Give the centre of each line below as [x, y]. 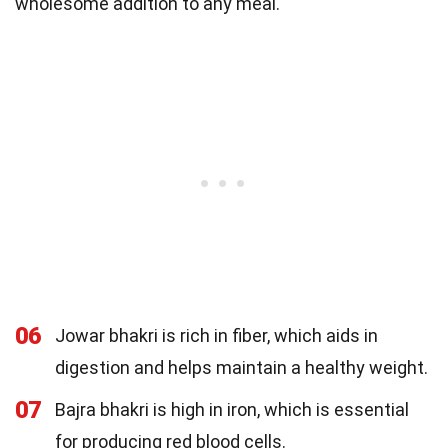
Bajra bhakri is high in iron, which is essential [232, 409]
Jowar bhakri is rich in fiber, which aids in [216, 335]
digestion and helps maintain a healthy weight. [241, 367]
